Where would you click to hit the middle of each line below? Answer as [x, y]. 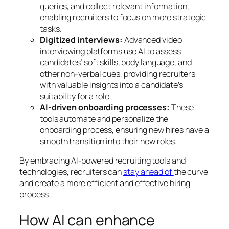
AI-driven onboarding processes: [106, 107]
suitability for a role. [76, 96]
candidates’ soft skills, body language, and [116, 62]
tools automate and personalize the [104, 118]
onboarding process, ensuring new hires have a [124, 130]
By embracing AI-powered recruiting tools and [102, 161]
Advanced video [153, 40]
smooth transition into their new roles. [109, 141]
